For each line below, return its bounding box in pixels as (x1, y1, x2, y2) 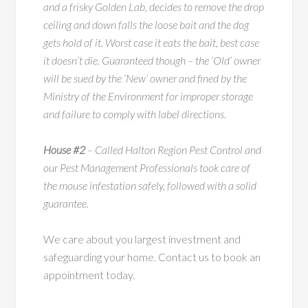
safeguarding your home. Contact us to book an (43, 250, 261, 263)
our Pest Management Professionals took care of (43, 161, 251, 174)
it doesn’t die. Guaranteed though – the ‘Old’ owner (43, 54, 261, 67)
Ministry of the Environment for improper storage (43, 89, 254, 102)
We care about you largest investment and (43, 232, 241, 245)
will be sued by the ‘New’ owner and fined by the (43, 71, 247, 85)
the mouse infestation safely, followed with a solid (43, 179, 257, 192)
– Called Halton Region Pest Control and (85, 143, 262, 156)
